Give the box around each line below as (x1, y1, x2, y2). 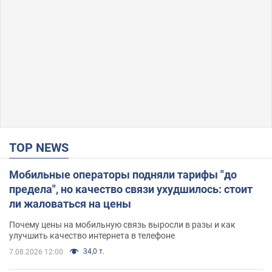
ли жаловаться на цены (9, 197, 131, 210)
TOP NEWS (16, 140, 69, 155)
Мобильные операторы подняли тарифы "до (9, 168, 237, 181)
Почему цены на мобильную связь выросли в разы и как (9, 219, 236, 229)
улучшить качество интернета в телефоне (9, 230, 175, 240)
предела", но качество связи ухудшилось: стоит (9, 182, 253, 195)
